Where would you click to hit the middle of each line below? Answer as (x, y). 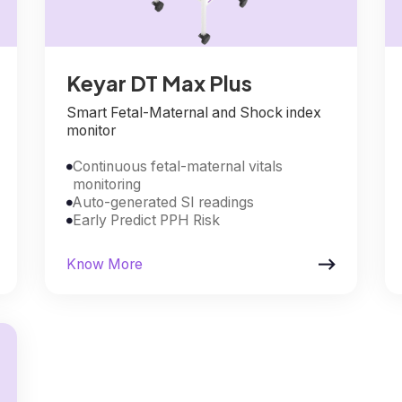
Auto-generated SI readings (163, 202)
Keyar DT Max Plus (159, 82)
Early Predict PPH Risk (146, 220)
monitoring (106, 184)
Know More (104, 264)
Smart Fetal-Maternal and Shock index (193, 112)
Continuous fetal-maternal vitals (177, 166)
